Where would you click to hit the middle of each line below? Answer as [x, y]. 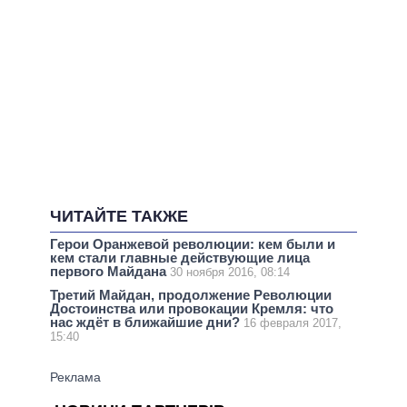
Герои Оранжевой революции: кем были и [193, 243]
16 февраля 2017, [293, 323]
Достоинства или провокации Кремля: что [192, 309]
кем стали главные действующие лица [180, 257]
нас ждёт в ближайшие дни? [147, 323]
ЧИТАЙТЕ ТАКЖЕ [119, 217]
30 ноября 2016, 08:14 [230, 272]
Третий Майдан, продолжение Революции [191, 295]
